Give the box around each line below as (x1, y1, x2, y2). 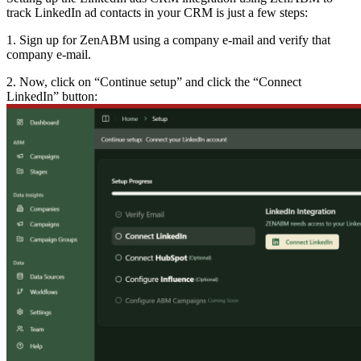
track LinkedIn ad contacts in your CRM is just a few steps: (6, 6, 308, 20)
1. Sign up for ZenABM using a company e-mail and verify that (6, 33, 330, 48)
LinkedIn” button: (6, 89, 301, 104)
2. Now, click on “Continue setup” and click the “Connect (6, 75, 301, 89)
